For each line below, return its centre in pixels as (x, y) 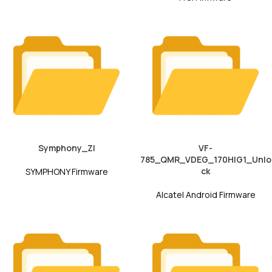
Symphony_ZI (66, 148)
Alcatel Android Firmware (206, 195)
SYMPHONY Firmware (66, 172)
